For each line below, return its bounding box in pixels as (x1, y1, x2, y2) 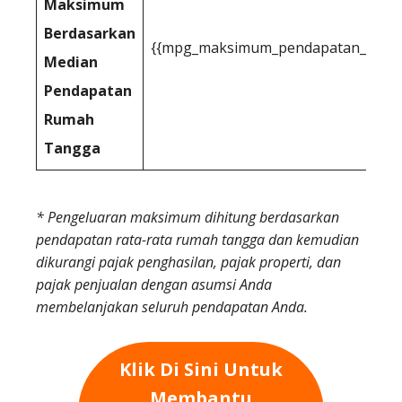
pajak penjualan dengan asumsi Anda (36, 274, 272, 294)
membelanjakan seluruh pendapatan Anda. (36, 296, 308, 317)
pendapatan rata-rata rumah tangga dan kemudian (36, 229, 359, 249)
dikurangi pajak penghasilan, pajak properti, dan (36, 251, 341, 272)
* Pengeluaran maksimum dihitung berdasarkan (36, 206, 339, 227)
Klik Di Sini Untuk (119, 356, 283, 381)
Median (44, 51, 98, 72)
